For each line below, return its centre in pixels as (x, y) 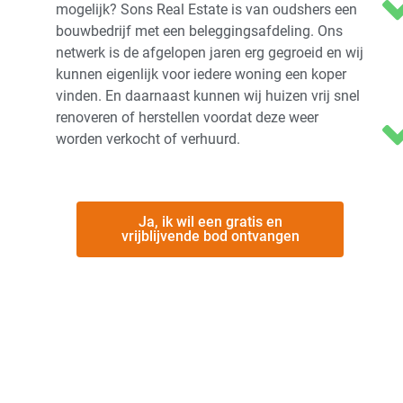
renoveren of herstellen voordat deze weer (187, 117)
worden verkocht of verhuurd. (148, 139)
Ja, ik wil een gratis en (210, 222)
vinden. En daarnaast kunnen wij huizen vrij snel (208, 95)
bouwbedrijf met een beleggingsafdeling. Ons (199, 31)
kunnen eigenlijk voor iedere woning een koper (201, 74)
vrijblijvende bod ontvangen (210, 237)
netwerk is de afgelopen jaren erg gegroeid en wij (210, 52)
